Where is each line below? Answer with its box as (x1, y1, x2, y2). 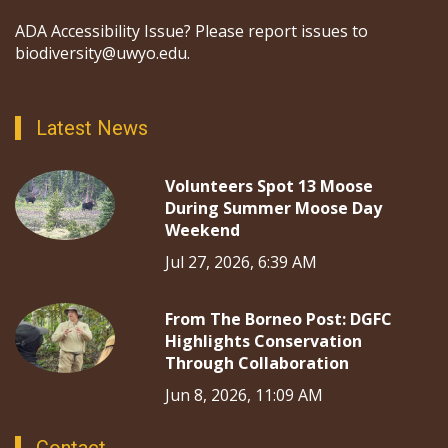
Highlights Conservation (165, 330, 362, 352)
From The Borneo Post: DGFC (165, 308, 392, 330)
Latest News (36, 116, 148, 140)
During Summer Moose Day (165, 197, 382, 219)
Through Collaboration (165, 352, 349, 374)
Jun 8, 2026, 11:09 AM (165, 384, 323, 406)
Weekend (165, 219, 240, 241)
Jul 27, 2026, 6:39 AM (165, 251, 317, 273)
